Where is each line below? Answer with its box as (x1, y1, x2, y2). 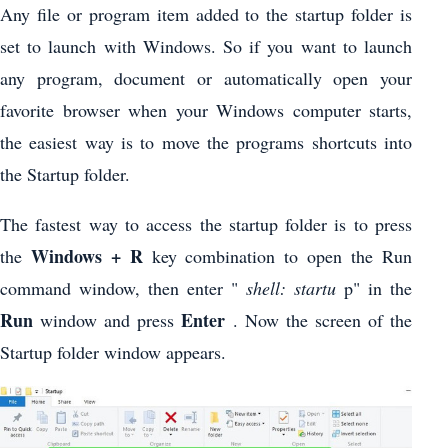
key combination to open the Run (142, 243, 413, 268)
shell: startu (246, 275, 336, 300)
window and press (33, 307, 182, 332)
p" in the (336, 275, 412, 300)
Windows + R (30, 242, 143, 269)
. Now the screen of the (225, 307, 413, 332)
